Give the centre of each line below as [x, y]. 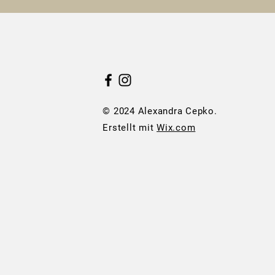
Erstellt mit [130, 128]
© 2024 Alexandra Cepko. [160, 111]
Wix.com [176, 128]
